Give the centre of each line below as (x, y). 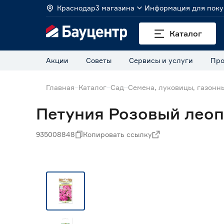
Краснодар (76, 8)
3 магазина (115, 8)
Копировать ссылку (117, 134)
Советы (99, 60)
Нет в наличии (134, 161)
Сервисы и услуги (161, 60)
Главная (60, 87)
